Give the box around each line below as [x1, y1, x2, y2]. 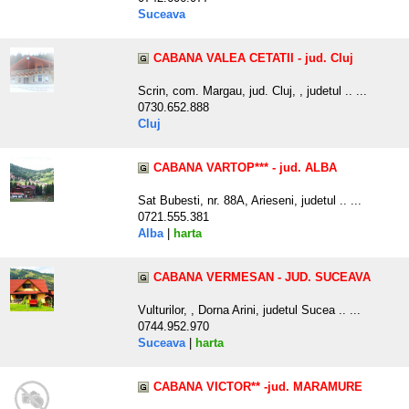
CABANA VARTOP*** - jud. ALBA [153, 161, 337, 175]
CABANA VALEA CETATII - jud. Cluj [153, 51, 353, 66]
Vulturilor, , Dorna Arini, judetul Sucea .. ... [138, 303, 361, 318]
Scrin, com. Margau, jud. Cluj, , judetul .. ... [138, 84, 367, 99]
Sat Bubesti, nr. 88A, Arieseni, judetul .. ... [138, 194, 362, 208]
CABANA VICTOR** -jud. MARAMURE [153, 380, 362, 394]
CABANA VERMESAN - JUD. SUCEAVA [153, 270, 371, 285]
